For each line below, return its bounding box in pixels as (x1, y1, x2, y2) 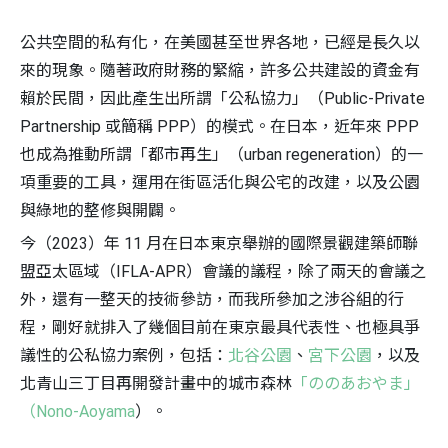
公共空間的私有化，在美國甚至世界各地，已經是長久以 (20, 32, 420, 52)
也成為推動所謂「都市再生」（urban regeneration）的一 (20, 144, 423, 164)
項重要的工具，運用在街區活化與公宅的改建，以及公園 (20, 172, 420, 192)
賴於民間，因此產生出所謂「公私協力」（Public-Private (20, 88, 425, 108)
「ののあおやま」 (292, 373, 420, 393)
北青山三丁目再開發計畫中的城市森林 (20, 373, 292, 393)
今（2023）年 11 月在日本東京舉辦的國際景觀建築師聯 (20, 233, 418, 253)
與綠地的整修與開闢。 (20, 200, 180, 220)
